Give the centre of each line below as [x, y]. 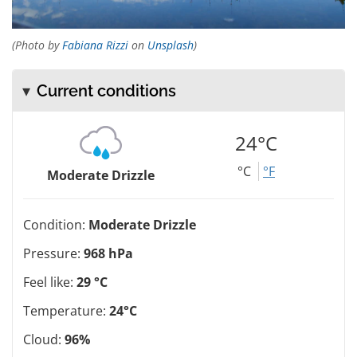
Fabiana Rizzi [95, 45]
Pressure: [53, 253]
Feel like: [50, 282]
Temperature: [66, 310]
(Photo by [37, 45]
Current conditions [106, 90]
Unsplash [171, 45]
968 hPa [108, 253]
